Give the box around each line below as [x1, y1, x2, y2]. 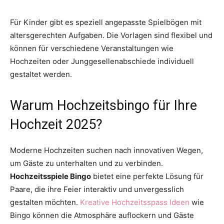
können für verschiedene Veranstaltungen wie [10, 43, 173, 53]
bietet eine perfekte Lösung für [91, 171, 203, 181]
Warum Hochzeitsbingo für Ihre [10, 97, 197, 114]
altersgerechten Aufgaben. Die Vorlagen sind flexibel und [10, 30, 212, 40]
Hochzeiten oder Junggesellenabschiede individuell [10, 56, 194, 66]
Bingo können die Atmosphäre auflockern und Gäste [10, 210, 194, 220]
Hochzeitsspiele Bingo [10, 171, 91, 181]
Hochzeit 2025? [10, 116, 102, 133]
